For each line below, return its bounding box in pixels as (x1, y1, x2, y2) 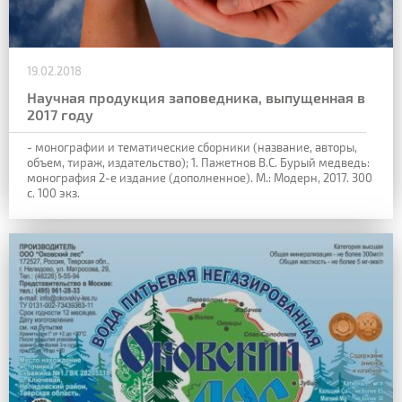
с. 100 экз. (27, 186, 80, 201)
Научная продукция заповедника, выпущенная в (27, 89, 365, 107)
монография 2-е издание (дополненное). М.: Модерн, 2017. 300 (27, 170, 372, 186)
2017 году (27, 106, 93, 124)
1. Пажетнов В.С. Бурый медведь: (188, 155, 370, 170)
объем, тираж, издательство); (27, 155, 188, 170)
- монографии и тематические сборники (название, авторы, (27, 140, 357, 155)
